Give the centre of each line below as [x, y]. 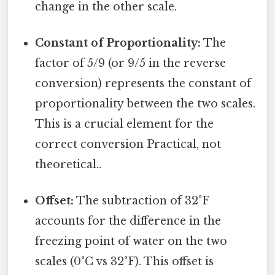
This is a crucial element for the [125, 124]
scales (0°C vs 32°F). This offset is [125, 262]
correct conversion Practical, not [128, 144]
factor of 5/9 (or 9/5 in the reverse [131, 63]
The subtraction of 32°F [141, 201]
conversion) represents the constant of [143, 83]
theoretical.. [68, 164]
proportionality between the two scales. [145, 103]
